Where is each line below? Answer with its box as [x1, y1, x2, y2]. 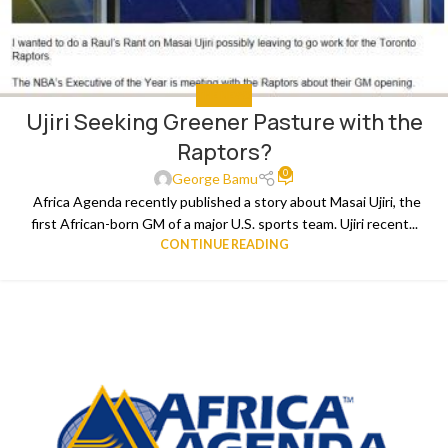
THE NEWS [196, 88, 252, 102]
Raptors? [176, 136, 272, 167]
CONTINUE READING [159, 236, 289, 252]
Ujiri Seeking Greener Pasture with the [25, 106, 423, 137]
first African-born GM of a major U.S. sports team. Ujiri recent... [30, 214, 418, 232]
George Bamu [171, 169, 258, 187]
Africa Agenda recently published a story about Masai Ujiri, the [27, 192, 421, 210]
